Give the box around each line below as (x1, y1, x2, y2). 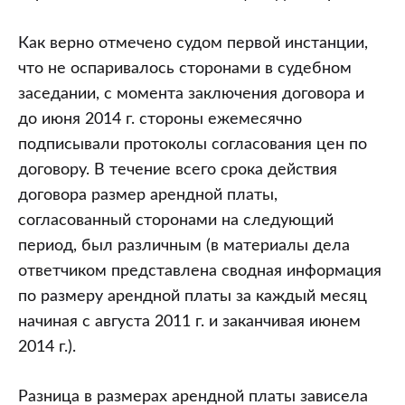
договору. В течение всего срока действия (18, 162, 337, 178)
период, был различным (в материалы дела (18, 238, 350, 254)
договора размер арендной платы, (18, 187, 278, 203)
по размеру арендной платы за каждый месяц (18, 288, 367, 305)
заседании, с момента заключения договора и (18, 86, 364, 102)
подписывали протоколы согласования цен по (18, 137, 367, 153)
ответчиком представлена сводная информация (18, 263, 381, 279)
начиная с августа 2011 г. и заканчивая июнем (18, 314, 361, 330)
